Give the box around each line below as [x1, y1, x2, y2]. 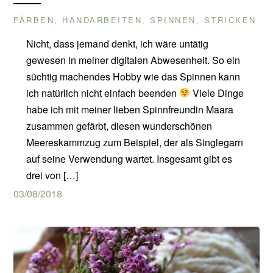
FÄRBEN [13, 13, 55, 26]
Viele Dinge [190, 85, 244, 100]
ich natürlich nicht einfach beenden [26, 85, 179, 100]
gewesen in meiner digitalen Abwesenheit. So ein [26, 52, 240, 67]
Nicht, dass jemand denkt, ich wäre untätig [26, 36, 208, 51]
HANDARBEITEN [62, 13, 143, 26]
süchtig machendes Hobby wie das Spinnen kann [26, 69, 240, 83]
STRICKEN [204, 13, 257, 26]
